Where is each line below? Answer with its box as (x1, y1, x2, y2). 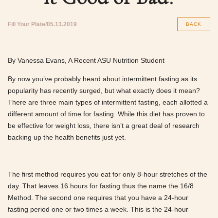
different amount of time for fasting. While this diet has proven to (8, 110, 205, 118)
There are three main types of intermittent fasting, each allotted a (8, 98, 208, 106)
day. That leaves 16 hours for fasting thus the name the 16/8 (8, 182, 194, 190)
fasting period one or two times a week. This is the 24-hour (8, 205, 188, 213)
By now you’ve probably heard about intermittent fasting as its (8, 75, 197, 83)
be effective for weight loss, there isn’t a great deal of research (8, 122, 200, 129)
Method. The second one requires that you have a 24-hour (8, 194, 188, 201)
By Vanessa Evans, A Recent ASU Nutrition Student (8, 56, 164, 64)
